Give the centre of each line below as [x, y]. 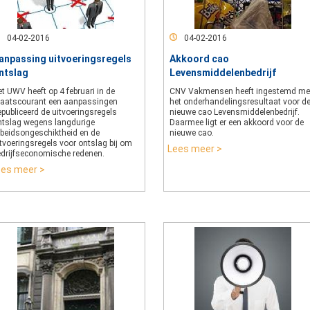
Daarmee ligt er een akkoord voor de [237, 122]
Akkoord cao [199, 59]
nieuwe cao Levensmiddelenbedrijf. [235, 112]
